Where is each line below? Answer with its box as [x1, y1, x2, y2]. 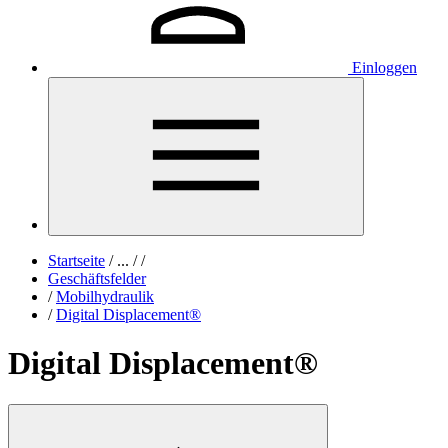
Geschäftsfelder [48, 270, 146, 287]
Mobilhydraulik [56, 288, 154, 305]
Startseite [48, 252, 105, 269]
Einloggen [352, 59, 417, 76]
